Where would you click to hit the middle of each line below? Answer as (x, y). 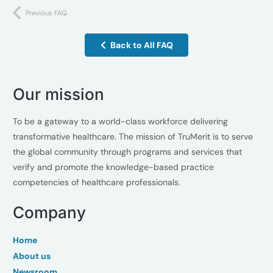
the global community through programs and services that (127, 151)
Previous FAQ (46, 13)
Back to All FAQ (141, 45)
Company (49, 212)
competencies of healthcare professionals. (97, 182)
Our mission (58, 94)
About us (32, 256)
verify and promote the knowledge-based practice (113, 167)
